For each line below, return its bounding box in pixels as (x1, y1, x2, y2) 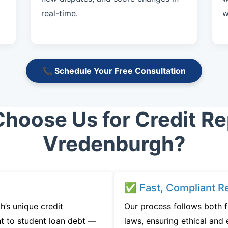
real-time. (41, 8, 78, 18)
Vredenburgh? (42, 131, 186, 156)
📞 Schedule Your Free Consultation (42, 66, 186, 76)
